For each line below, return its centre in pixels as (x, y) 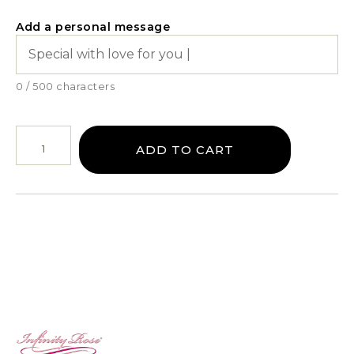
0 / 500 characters (65, 87)
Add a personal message (93, 27)
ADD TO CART (185, 149)
